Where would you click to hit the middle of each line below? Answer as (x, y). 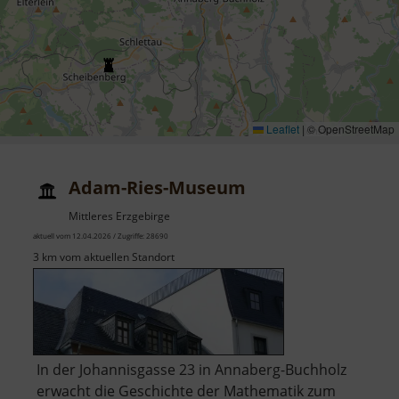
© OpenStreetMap (350, 129)
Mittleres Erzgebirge (119, 216)
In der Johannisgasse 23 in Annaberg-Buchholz (191, 370)
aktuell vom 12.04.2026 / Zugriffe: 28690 (101, 236)
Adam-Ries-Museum (157, 188)
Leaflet (281, 129)
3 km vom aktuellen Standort (104, 257)
